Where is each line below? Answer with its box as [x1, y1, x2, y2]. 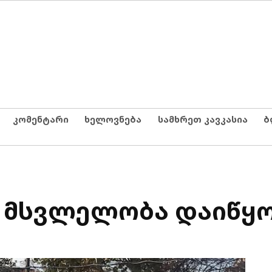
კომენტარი [12, 113, 69, 125]
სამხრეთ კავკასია [157, 113, 248, 125]
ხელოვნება [84, 113, 141, 125]
